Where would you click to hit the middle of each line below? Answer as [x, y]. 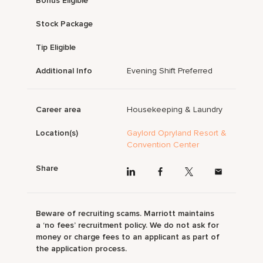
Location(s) [57, 133]
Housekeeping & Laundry [175, 110]
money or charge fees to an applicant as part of [128, 237]
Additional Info [64, 71]
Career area [59, 110]
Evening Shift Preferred [170, 71]
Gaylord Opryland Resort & [177, 133]
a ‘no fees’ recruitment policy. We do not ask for [128, 225]
